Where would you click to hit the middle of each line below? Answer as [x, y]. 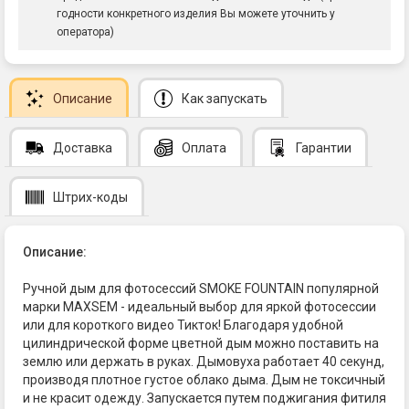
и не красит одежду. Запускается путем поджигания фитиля [204, 398]
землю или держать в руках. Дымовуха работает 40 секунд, [204, 361]
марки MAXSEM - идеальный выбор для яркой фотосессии [199, 306]
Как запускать [225, 98]
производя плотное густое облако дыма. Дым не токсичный [204, 379]
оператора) [85, 32]
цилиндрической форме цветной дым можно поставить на [201, 343]
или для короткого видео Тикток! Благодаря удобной [183, 325]
